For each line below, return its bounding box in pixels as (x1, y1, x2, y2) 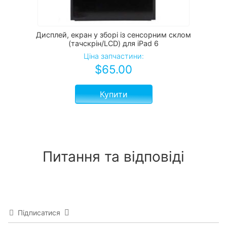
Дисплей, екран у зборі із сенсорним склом (36, 30, 191, 40)
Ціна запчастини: (83, 52, 144, 61)
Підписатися (18, 208, 60, 217)
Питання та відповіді (43, 148, 184, 166)
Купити (99, 89, 128, 100)
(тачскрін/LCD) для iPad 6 (68, 39, 159, 48)
